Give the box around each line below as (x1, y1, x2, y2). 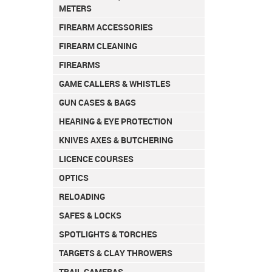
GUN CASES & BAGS (59, 97, 136, 109)
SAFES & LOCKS (59, 209, 121, 222)
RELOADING (59, 191, 105, 203)
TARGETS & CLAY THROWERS (59, 247, 172, 259)
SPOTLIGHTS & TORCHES (59, 228, 157, 240)
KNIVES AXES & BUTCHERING (59, 134, 173, 146)
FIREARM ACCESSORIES (59, 21, 153, 33)
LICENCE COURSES (59, 153, 134, 165)
